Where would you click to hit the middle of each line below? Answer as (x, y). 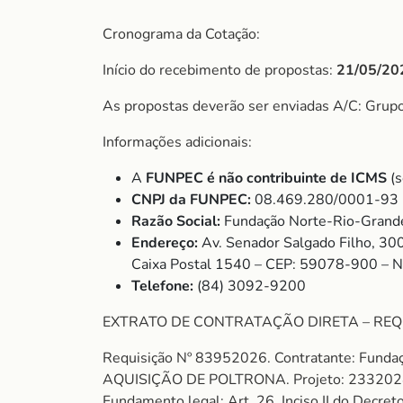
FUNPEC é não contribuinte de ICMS (266, 178)
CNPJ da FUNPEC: (191, 200)
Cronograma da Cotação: (181, 34)
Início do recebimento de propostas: (219, 70)
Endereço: (165, 243)
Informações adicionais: (177, 142)
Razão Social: (176, 221)
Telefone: (162, 286)
